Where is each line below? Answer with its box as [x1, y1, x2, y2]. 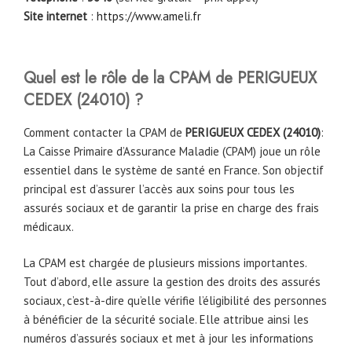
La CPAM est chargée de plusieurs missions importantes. [24, 255, 306, 271]
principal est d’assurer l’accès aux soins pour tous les [24, 181, 295, 196]
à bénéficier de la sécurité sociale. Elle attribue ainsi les [24, 312, 309, 328]
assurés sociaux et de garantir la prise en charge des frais [24, 200, 319, 215]
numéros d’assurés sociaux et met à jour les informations [24, 331, 313, 346]
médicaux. [24, 218, 74, 234]
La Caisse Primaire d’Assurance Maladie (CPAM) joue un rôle [24, 143, 321, 159]
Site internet [24, 9, 87, 24]
